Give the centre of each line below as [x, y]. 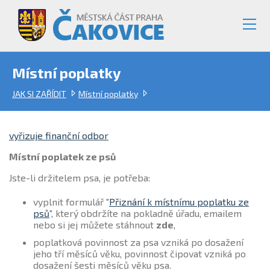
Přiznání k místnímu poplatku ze [179, 202]
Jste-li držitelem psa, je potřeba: [80, 177]
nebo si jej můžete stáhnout [95, 224]
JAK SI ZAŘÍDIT [39, 94]
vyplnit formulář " [71, 202]
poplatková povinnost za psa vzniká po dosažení [138, 242]
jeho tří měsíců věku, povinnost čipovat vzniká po [140, 253]
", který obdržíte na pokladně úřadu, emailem [146, 213]
